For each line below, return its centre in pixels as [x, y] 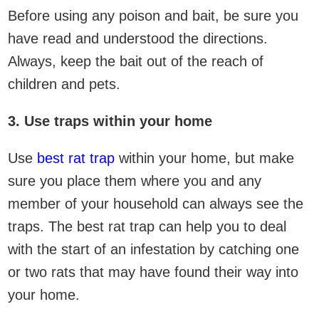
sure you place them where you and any [135, 181]
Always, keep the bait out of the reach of [136, 61]
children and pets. [64, 84]
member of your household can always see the [156, 203]
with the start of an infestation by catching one [153, 249]
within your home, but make [204, 158]
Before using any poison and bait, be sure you [153, 15]
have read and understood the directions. [138, 38]
